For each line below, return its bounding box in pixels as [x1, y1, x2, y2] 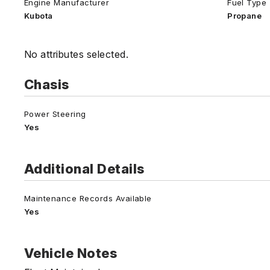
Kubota [24, 10, 53, 20]
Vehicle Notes [24, 245, 118, 262]
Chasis [24, 76, 69, 92]
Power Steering [24, 109, 86, 119]
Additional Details [24, 161, 145, 177]
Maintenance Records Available [24, 193, 152, 204]
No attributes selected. [24, 48, 129, 60]
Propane [227, 10, 262, 20]
